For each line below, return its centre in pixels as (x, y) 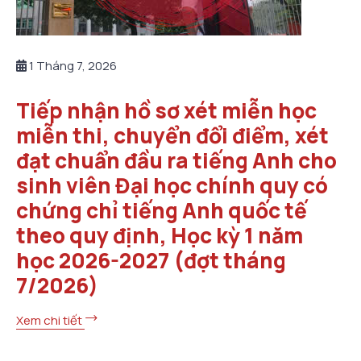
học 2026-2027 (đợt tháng (151, 260)
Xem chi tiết (50, 320)
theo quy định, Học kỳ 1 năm (160, 235)
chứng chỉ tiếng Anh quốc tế (162, 210)
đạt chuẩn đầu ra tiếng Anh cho (176, 160)
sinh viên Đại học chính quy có (172, 185)
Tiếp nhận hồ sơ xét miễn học (166, 110)
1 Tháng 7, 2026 (72, 65)
